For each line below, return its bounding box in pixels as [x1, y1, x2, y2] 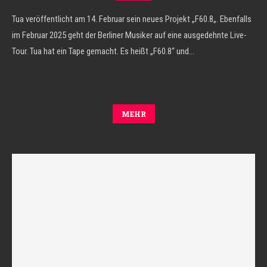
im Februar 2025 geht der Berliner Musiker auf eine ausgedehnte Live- [12, 30, 247, 41]
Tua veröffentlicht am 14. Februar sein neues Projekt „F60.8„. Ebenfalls [12, 14, 252, 24]
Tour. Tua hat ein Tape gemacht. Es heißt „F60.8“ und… [12, 46, 194, 57]
